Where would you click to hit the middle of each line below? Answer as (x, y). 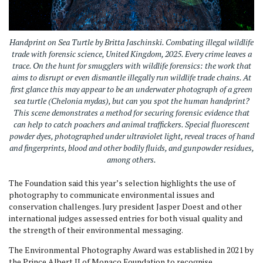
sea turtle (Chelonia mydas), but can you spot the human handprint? (131, 101)
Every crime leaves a (218, 54)
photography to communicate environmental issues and (112, 195)
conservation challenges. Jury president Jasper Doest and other (125, 207)
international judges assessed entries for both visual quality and (126, 218)
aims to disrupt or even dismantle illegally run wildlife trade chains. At (131, 77)
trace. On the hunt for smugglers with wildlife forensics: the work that (131, 66)
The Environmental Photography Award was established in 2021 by (131, 250)
